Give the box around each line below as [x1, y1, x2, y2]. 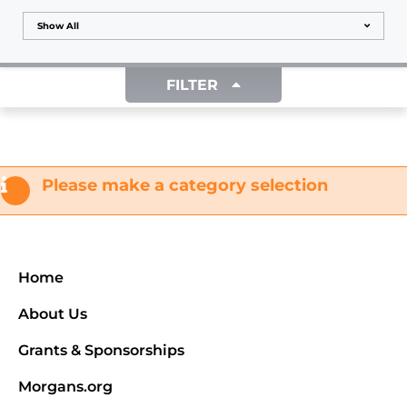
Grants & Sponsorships [18, 342, 184, 360]
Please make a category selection [37, 175, 328, 195]
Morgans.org [18, 378, 113, 396]
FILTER [166, 76, 218, 94]
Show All [37, 20, 79, 32]
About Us [18, 305, 87, 323]
